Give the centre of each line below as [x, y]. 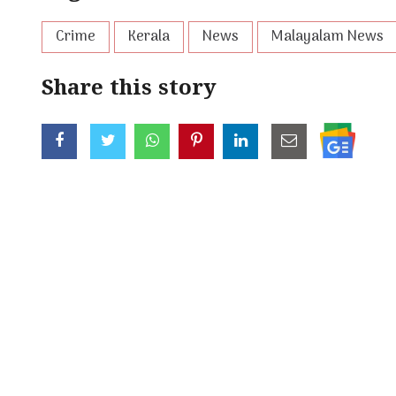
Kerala [149, 38]
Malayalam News [327, 38]
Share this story [129, 90]
